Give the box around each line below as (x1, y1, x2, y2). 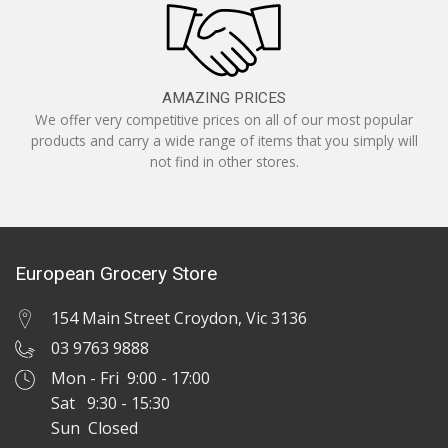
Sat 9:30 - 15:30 (51, 392, 170, 415)
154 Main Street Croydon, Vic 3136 (51, 307, 307, 330)
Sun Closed (51, 417, 138, 440)
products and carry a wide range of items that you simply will (30, 131, 418, 151)
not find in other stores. (149, 152, 299, 172)
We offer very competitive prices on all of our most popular (35, 110, 413, 130)
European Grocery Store (15, 262, 217, 286)
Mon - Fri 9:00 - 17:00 (51, 367, 210, 390)
